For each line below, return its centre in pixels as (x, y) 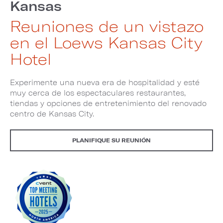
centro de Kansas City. (52, 113)
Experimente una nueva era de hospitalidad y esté (105, 82)
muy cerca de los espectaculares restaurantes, (98, 93)
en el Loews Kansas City (106, 42)
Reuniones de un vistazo (107, 26)
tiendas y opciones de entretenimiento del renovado (108, 103)
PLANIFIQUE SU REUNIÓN (111, 140)
